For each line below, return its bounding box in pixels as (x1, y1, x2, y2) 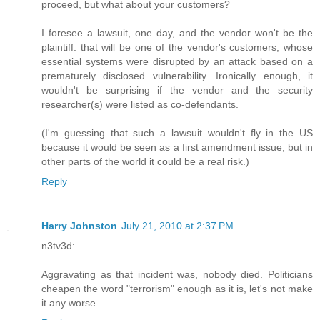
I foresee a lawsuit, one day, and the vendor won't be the (41, 26, 313, 39)
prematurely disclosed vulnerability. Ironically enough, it (41, 69, 313, 81)
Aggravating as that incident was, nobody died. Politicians (41, 268, 313, 280)
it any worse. (41, 296, 99, 309)
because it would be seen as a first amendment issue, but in (41, 141, 313, 153)
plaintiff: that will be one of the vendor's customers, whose (41, 41, 313, 53)
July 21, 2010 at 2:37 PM (121, 219, 234, 231)
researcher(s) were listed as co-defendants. (41, 98, 239, 110)
